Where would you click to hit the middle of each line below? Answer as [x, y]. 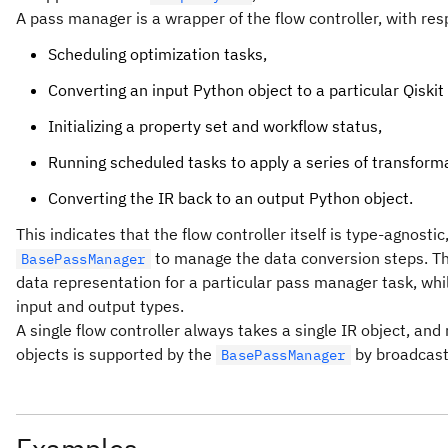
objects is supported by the [116, 354]
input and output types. [100, 306]
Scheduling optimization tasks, [157, 54]
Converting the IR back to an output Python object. [230, 198]
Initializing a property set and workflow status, [215, 126]
